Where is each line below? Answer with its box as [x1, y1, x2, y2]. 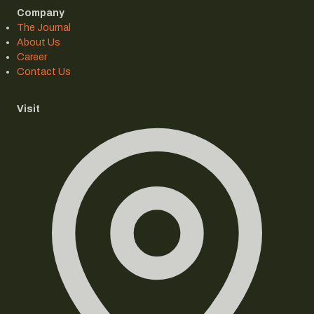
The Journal [17, 22, 71, 34]
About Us [17, 37, 60, 48]
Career [17, 52, 47, 63]
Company [17, 8, 64, 19]
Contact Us [17, 67, 71, 78]
